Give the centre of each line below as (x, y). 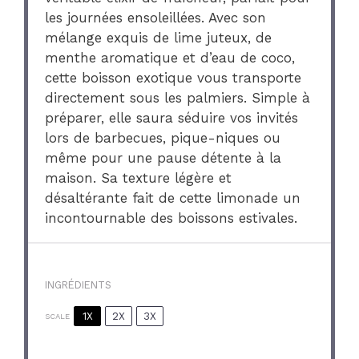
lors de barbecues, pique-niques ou (163, 137)
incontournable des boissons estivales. (171, 218)
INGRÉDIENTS (79, 285)
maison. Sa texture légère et (139, 177)
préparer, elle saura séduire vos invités (172, 117)
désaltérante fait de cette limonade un (173, 198)
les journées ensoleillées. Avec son (156, 17)
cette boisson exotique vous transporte (173, 77)
